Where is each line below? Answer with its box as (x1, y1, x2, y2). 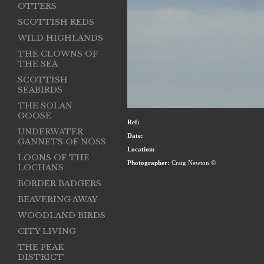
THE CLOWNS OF (18, 49, 98, 59)
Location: (127, 145, 155, 153)
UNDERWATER (18, 127, 83, 137)
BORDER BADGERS (18, 179, 101, 189)
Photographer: (127, 159, 170, 167)
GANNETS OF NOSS (18, 137, 106, 147)
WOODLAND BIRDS (18, 210, 105, 220)
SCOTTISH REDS (18, 17, 94, 27)
